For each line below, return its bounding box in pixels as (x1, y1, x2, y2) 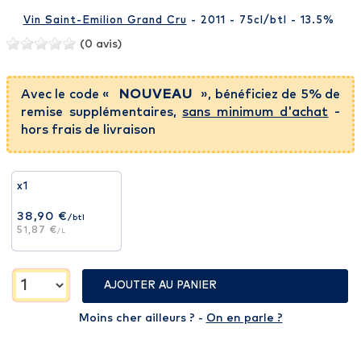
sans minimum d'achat (182, 106, 329, 119)
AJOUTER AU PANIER (104, 280, 218, 292)
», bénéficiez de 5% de (197, 88, 341, 102)
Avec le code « (21, 88, 114, 102)
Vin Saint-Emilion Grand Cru (23, 15, 187, 27)
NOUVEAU (118, 88, 193, 102)
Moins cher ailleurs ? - (78, 313, 206, 325)
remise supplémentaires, (21, 106, 183, 119)
